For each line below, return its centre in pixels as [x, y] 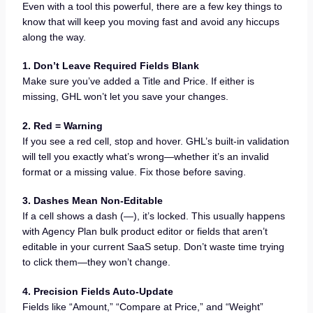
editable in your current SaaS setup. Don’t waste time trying [153, 247]
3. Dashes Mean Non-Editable [92, 201]
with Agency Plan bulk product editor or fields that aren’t [145, 232]
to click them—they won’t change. [96, 262]
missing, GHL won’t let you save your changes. [125, 97]
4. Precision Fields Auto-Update [97, 292]
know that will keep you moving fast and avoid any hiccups [151, 21]
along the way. [54, 37]
